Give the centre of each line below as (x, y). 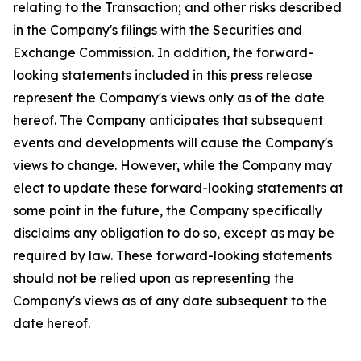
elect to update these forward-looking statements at (178, 188)
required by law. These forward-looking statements (172, 255)
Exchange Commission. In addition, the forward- (163, 52)
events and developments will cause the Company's (173, 143)
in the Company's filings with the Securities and (158, 30)
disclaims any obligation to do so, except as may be (174, 233)
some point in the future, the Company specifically (168, 210)
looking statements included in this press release (163, 75)
